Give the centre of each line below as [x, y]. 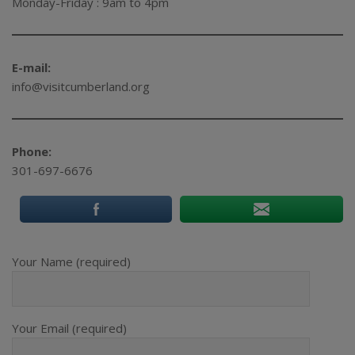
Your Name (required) [71, 261]
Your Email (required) [69, 328]
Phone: [32, 151]
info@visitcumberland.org [82, 86]
